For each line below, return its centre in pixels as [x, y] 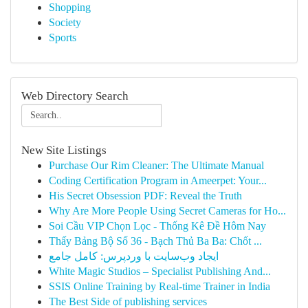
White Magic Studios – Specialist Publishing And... [160, 271]
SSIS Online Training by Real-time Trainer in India [159, 286]
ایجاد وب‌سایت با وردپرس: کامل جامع [134, 256]
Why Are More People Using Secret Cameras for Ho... [167, 211]
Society [65, 22]
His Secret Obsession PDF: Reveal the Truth [145, 196]
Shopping [70, 7]
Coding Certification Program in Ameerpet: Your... [158, 180]
